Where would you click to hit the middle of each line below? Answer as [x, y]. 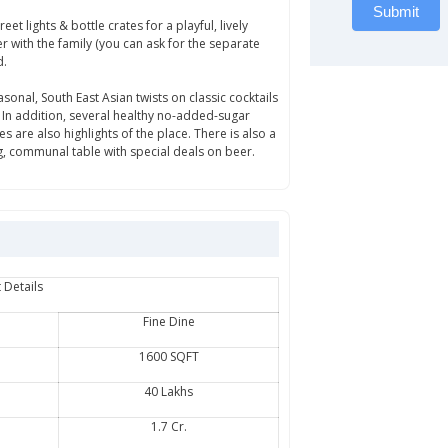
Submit [396, 11]
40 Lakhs [168, 391]
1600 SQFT [168, 356]
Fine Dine [168, 321]
